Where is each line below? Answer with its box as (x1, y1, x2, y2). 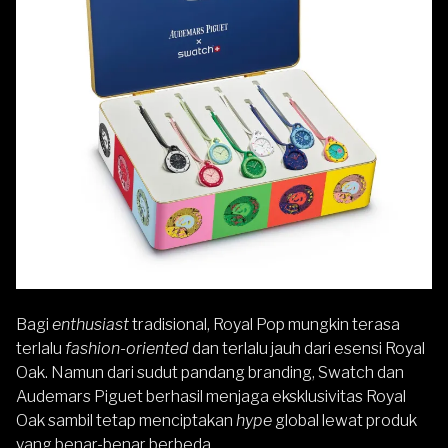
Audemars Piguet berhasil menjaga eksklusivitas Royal (16, 386, 406, 406)
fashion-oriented (65, 338, 189, 358)
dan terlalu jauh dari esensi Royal (189, 338, 425, 358)
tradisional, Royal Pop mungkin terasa (129, 314, 400, 334)
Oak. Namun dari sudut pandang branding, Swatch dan (16, 362, 404, 382)
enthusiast (52, 314, 129, 334)
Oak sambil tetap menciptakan (16, 410, 236, 430)
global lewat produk (272, 410, 417, 430)
